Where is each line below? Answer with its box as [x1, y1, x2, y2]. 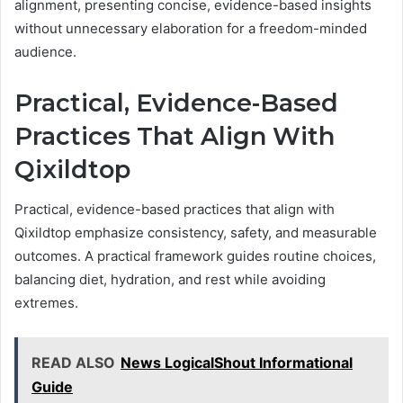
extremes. [14, 294, 78, 312]
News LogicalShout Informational [121, 354, 353, 372]
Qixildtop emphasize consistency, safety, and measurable [14, 224, 377, 242]
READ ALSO [31, 354, 115, 372]
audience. [14, 42, 76, 60]
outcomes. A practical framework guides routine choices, [14, 247, 376, 265]
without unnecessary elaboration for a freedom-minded [14, 19, 367, 37]
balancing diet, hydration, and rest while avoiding [14, 271, 326, 289]
